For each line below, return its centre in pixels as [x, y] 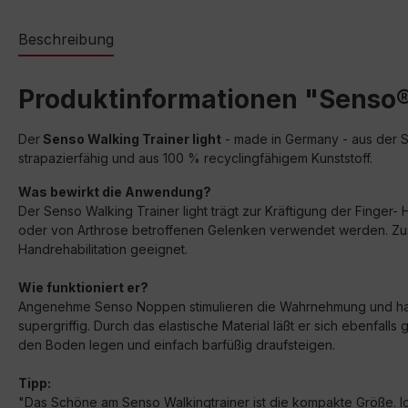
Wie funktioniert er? [83, 287]
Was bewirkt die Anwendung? [115, 192]
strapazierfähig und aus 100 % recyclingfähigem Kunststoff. [195, 158]
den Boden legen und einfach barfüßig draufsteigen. [177, 345]
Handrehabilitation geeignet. [103, 249]
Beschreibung [66, 39]
